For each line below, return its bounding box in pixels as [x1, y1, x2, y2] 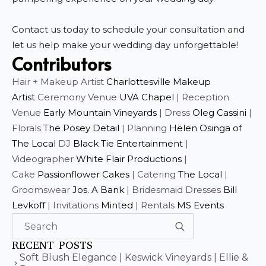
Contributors [12, 50, 112, 75]
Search [192, 214, 223, 226]
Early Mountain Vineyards [43, 106, 157, 118]
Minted [101, 199, 133, 211]
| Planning [119, 122, 169, 134]
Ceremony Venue [35, 91, 119, 103]
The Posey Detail [43, 122, 119, 134]
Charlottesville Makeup [106, 75, 211, 87]
